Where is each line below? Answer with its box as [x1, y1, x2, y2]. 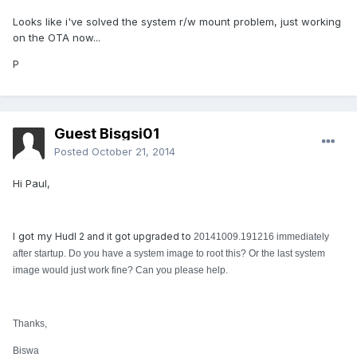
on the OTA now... [13, 31, 100, 45]
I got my [13, 229, 55, 243]
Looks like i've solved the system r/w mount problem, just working [13, 15, 341, 29]
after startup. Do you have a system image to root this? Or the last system [13, 248, 325, 260]
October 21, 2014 [92, 145, 175, 159]
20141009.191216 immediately [194, 231, 329, 243]
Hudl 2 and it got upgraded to [55, 230, 194, 243]
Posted [54, 145, 92, 159]
